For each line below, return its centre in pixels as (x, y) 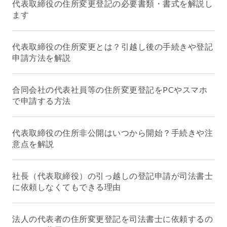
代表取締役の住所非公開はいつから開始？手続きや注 (112, 132)
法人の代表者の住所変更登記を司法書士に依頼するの (112, 218)
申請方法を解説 (42, 57)
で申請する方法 (42, 100)
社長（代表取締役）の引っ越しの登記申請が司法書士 (112, 175)
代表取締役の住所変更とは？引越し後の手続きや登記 (112, 46)
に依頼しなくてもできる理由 (67, 186)
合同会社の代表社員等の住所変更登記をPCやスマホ (110, 89)
